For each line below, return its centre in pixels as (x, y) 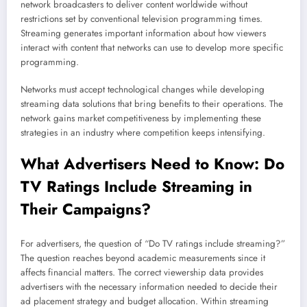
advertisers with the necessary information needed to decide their (149, 286)
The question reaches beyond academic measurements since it (143, 258)
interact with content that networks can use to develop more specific (152, 47)
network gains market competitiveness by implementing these (141, 119)
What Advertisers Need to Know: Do (152, 164)
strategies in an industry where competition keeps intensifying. (143, 133)
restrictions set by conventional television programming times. (142, 19)
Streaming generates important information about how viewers (143, 33)
